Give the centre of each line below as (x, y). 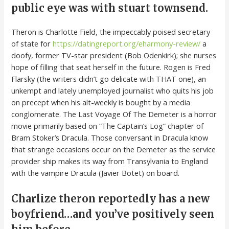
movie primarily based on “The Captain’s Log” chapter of (108, 126)
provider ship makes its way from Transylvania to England (110, 161)
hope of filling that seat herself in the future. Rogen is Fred (111, 67)
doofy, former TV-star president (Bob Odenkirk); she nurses (114, 55)
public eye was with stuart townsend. (110, 8)
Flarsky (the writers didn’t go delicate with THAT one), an (109, 79)
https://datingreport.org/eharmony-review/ (127, 44)
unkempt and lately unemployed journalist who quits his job (113, 91)
